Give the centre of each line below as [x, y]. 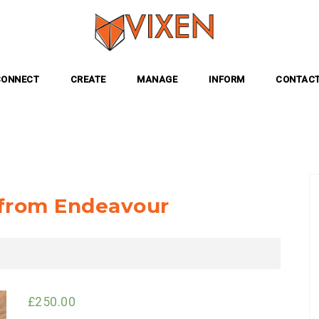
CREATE [88, 79]
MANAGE [157, 79]
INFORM [226, 79]
